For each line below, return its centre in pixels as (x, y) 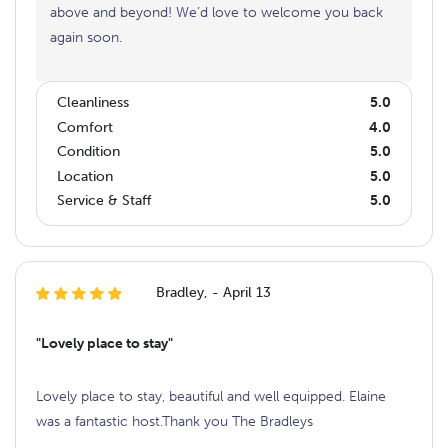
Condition (88, 152)
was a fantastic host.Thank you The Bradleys (174, 421)
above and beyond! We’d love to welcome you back (216, 12)
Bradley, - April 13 (213, 292)
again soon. (86, 37)
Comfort (85, 127)
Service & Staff (104, 201)
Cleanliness (93, 103)
